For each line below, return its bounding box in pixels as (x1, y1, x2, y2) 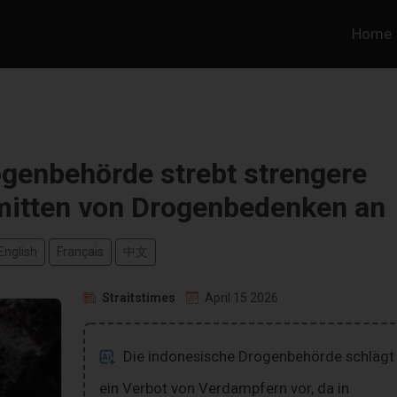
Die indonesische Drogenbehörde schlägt (119, 347, 394, 366)
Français (56, 245, 104, 260)
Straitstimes (101, 291, 175, 306)
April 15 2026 (204, 291, 278, 306)
